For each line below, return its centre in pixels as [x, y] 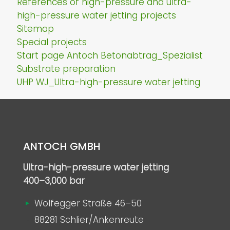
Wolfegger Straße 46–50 [87, 203]
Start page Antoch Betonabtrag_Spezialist [110, 55]
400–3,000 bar [54, 181]
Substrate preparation [66, 69]
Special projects [52, 42]
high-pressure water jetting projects [97, 15]
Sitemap [35, 29]
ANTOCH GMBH [62, 146]
